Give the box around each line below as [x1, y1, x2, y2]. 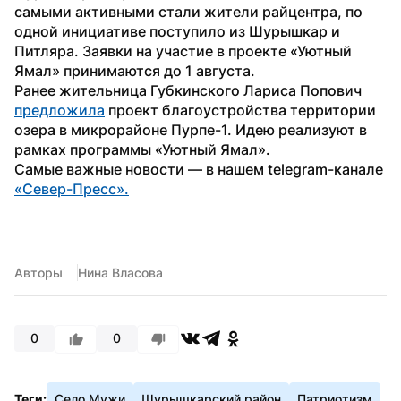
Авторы [14, 264, 63, 280]
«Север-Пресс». [14, 179, 129, 198]
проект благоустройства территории [105, 100, 376, 119]
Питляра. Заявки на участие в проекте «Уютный [14, 41, 352, 60]
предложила [14, 100, 105, 119]
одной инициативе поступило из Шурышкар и [14, 21, 340, 40]
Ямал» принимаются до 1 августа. [14, 61, 255, 80]
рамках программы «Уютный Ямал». [14, 140, 270, 158]
